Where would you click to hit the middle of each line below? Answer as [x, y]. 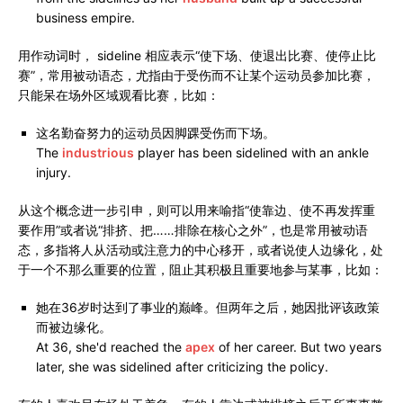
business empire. [85, 18]
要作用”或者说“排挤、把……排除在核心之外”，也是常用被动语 [193, 230]
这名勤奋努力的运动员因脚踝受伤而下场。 [156, 133]
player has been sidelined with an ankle [251, 153]
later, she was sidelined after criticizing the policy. [182, 367]
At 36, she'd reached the [111, 347]
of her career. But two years [298, 347]
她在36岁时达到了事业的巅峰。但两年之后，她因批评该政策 [208, 308]
